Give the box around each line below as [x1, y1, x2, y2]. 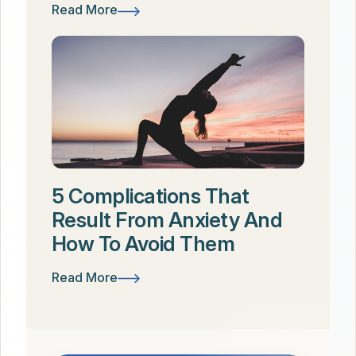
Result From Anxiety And [52, 207, 283, 232]
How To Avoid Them [52, 230, 235, 256]
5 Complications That [52, 183, 250, 208]
